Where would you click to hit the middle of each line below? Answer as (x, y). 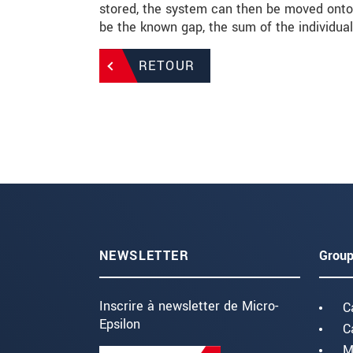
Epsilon (120, 325)
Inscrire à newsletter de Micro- (189, 307)
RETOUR (167, 66)
